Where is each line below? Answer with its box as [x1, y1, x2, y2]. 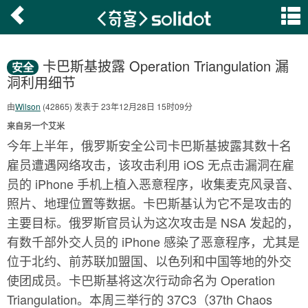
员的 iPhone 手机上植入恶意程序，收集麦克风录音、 [7, 175, 300, 192]
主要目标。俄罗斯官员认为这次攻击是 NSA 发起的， [7, 213, 299, 231]
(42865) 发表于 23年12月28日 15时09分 [41, 100, 192, 112]
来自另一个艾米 [7, 120, 65, 132]
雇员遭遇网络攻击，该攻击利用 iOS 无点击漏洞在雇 [7, 155, 294, 173]
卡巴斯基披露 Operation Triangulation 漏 [38, 56, 289, 76]
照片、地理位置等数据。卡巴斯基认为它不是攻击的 [7, 194, 291, 212]
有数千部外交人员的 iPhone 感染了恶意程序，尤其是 [7, 232, 300, 250]
